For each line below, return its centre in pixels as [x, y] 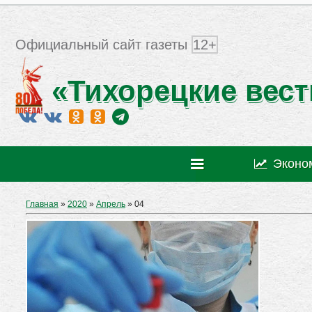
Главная [42, 204]
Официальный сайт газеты [103, 45]
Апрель [111, 204]
